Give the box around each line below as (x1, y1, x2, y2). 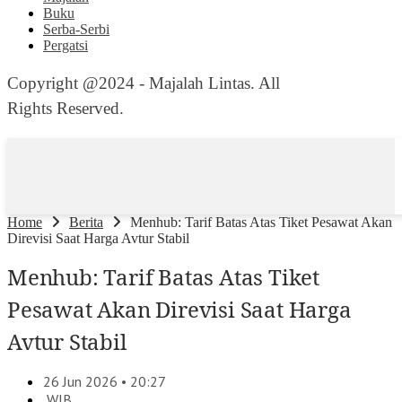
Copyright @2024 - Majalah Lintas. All (7, 74, 280, 92)
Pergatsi (43, 38, 88, 53)
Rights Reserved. (7, 99, 124, 118)
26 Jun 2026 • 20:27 (43, 372, 166, 391)
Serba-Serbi (43, 22, 109, 37)
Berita (69, 214, 103, 230)
